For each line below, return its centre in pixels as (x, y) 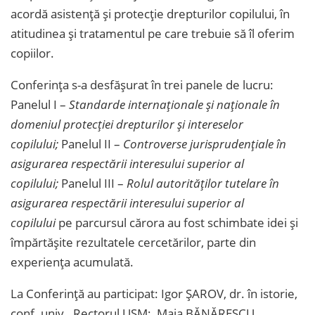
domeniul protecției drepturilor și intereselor (127, 124)
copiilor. (32, 53)
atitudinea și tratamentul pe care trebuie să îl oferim (153, 33)
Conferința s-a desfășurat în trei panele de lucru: (142, 84)
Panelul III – (92, 183)
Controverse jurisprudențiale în (203, 143)
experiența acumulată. (72, 262)
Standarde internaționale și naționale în (174, 104)
